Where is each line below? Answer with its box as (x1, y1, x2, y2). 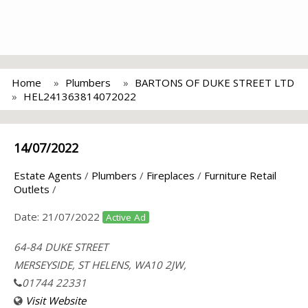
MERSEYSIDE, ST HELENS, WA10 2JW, (14, 258, 186, 272)
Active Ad (106, 211, 146, 223)
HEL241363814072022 (23, 89, 136, 103)
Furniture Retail (204, 168, 276, 182)
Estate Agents (14, 168, 82, 182)
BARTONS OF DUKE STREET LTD (135, 76, 294, 89)
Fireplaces (146, 168, 195, 182)
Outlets (14, 182, 49, 196)
